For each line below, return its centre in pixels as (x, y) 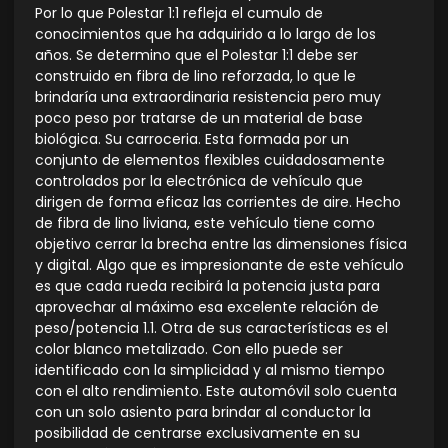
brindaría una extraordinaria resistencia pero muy (208, 97)
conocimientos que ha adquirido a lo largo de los (205, 34)
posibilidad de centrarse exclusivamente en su (197, 433)
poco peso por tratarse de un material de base (199, 118)
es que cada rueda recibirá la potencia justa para (207, 286)
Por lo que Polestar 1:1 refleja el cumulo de (179, 13)
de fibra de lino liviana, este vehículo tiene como (205, 223)
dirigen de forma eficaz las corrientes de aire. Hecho (218, 202)
